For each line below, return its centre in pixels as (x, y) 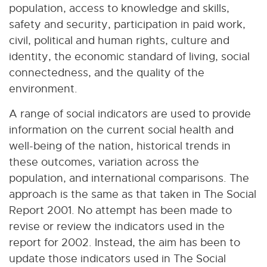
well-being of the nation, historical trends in (120, 145)
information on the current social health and (121, 129)
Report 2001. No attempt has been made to (120, 210)
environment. (43, 88)
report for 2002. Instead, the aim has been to (125, 242)
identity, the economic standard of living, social (129, 56)
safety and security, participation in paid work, (127, 24)
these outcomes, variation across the (104, 162)
